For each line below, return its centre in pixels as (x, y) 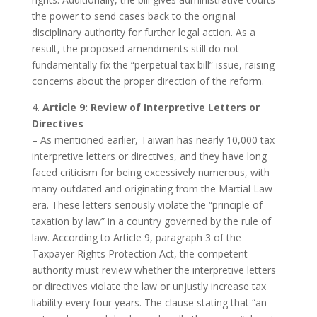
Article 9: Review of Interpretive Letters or (151, 108)
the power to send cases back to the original (133, 16)
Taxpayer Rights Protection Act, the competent (139, 254)
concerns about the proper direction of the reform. (148, 81)
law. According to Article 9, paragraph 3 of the (136, 238)
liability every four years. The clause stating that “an (149, 303)
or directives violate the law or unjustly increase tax (149, 287)
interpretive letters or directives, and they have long (149, 156)
